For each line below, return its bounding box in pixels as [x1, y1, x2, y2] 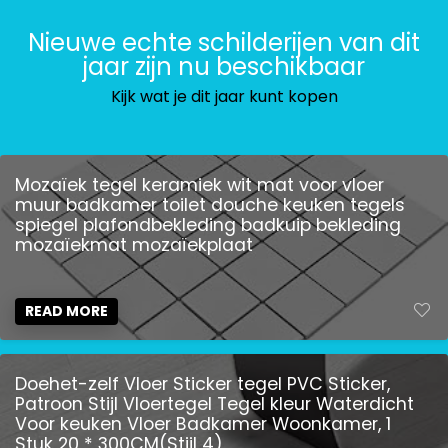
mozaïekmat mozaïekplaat [15, 233, 253, 257]
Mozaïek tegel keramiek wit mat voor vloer [15, 173, 384, 197]
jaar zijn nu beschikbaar [83, 50, 365, 83]
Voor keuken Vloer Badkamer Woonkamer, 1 [15, 412, 391, 436]
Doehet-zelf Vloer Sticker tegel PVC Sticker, [15, 372, 390, 396]
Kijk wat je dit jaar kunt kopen [110, 85, 338, 108]
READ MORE [25, 300, 108, 321]
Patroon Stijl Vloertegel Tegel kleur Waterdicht [15, 392, 414, 416]
